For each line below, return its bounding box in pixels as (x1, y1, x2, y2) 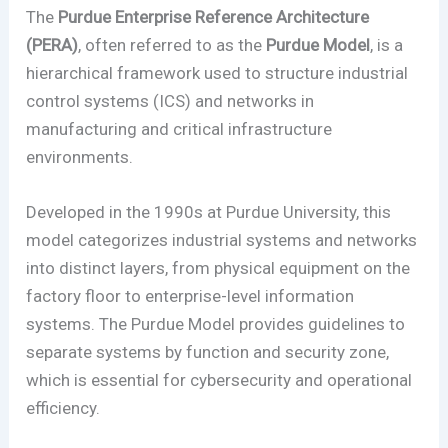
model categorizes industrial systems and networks (26, 230, 418, 251)
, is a (370, 34, 404, 55)
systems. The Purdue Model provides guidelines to (26, 314, 406, 335)
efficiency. (26, 398, 105, 419)
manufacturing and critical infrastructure (26, 118, 333, 139)
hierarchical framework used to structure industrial (26, 62, 409, 83)
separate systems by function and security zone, (26, 342, 390, 363)
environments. (26, 146, 134, 167)
